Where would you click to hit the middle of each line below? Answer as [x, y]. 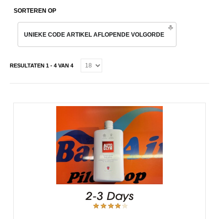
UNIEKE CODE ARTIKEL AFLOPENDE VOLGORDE [94, 35]
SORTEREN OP [35, 11]
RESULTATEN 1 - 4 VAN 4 [42, 66]
